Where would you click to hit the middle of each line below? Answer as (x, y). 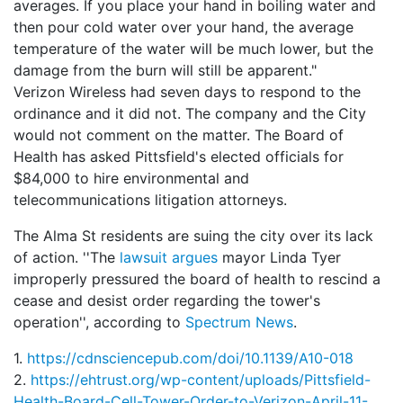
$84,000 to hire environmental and (131, 178)
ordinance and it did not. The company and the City (190, 113)
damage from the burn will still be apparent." (165, 70)
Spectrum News (239, 322)
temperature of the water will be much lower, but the (193, 49)
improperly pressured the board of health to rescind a (197, 279)
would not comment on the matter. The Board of (179, 135)
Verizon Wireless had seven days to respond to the (187, 92)
